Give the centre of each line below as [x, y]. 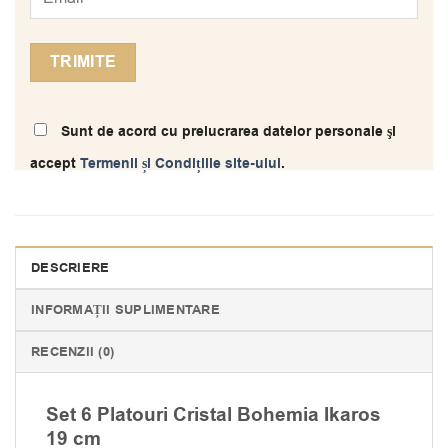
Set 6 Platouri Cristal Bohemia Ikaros [213, 415]
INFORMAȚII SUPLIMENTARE [125, 310]
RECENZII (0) [73, 352]
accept [55, 164]
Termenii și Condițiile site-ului [180, 164]
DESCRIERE [70, 268]
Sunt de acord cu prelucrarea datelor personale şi [226, 132]
